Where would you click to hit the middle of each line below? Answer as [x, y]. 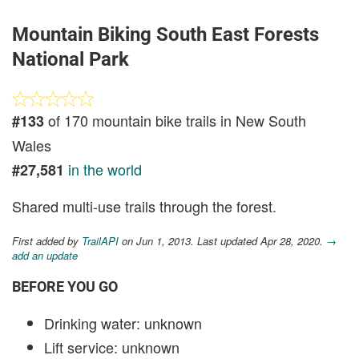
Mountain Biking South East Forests [165, 34]
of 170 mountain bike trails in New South [175, 120]
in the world [105, 169]
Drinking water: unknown [123, 323]
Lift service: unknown [112, 347]
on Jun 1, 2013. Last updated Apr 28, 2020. [222, 241]
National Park [71, 59]
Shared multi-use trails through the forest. [144, 206]
